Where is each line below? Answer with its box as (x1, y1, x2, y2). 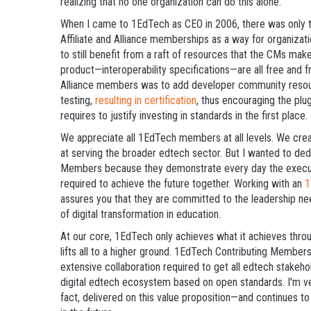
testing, (60, 93, 95, 107)
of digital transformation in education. (60, 207, 221, 221)
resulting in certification (95, 93, 196, 107)
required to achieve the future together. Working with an (60, 176, 305, 190)
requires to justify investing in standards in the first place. (60, 108, 308, 122)
